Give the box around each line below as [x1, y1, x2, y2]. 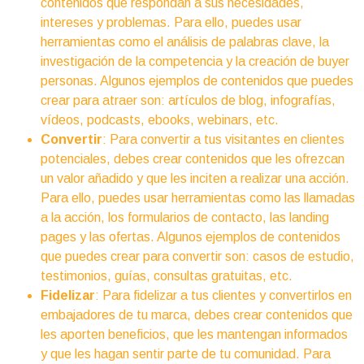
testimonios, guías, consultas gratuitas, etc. [41, 269, 292, 284]
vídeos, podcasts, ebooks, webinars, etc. [41, 113, 279, 128]
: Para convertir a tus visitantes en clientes [102, 132, 344, 147]
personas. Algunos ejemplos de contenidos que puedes [41, 74, 353, 89]
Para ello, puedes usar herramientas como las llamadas [41, 191, 355, 206]
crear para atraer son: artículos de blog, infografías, [41, 93, 336, 108]
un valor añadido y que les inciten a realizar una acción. [41, 171, 349, 186]
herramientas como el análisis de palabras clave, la [41, 35, 329, 50]
